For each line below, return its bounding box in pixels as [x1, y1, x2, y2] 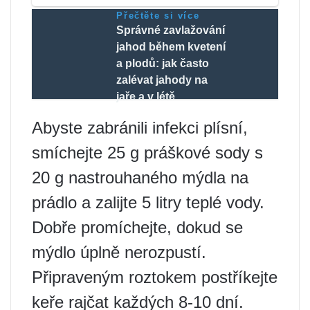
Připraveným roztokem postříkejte [32, 267, 277, 286]
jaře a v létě [116, 90, 176, 102]
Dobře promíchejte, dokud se [32, 217, 243, 237]
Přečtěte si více [116, 10, 200, 21]
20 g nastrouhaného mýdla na [32, 167, 248, 187]
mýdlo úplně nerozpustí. [32, 242, 206, 262]
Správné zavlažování [116, 24, 226, 36]
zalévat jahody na [116, 73, 208, 86]
